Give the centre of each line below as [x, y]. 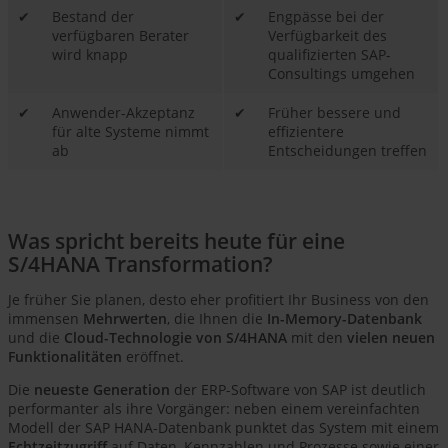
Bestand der [93, 17]
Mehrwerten [125, 319]
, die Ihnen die [217, 319]
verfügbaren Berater [120, 36]
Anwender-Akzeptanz [123, 113]
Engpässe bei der [326, 17]
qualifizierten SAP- [329, 55]
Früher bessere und [334, 113]
